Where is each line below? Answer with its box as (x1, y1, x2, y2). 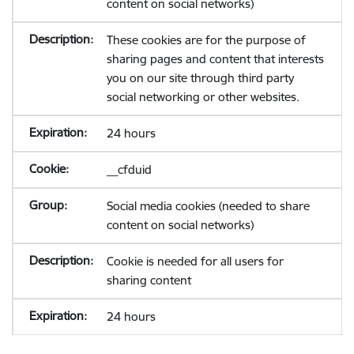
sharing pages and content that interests (106, 51, 324, 66)
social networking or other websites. (106, 89, 299, 104)
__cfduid (106, 162, 152, 177)
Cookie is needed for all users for (106, 254, 284, 269)
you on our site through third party (106, 70, 294, 85)
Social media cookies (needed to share (106, 198, 310, 213)
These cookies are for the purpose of (106, 32, 306, 47)
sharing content (106, 273, 191, 288)
